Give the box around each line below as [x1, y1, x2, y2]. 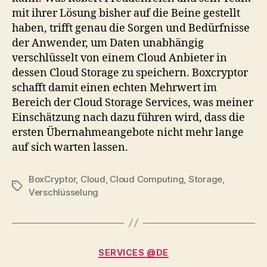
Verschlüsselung [29, 186, 99, 198]
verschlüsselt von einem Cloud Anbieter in [12, 51, 227, 65]
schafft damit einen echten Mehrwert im [12, 80, 217, 95]
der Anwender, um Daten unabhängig [12, 36, 204, 50]
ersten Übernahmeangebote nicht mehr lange [12, 125, 244, 139]
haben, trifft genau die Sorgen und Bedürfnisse [12, 21, 250, 35]
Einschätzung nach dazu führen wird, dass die [12, 110, 245, 125]
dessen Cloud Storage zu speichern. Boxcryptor [12, 66, 248, 80]
